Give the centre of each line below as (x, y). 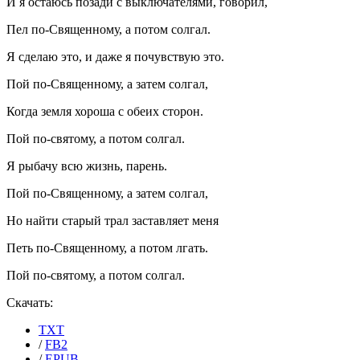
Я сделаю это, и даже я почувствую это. (115, 57)
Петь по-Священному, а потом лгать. (107, 248)
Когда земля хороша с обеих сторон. (105, 112)
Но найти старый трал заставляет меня (112, 221)
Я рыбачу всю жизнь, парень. (87, 166)
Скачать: (30, 303)
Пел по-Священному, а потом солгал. (108, 30)
